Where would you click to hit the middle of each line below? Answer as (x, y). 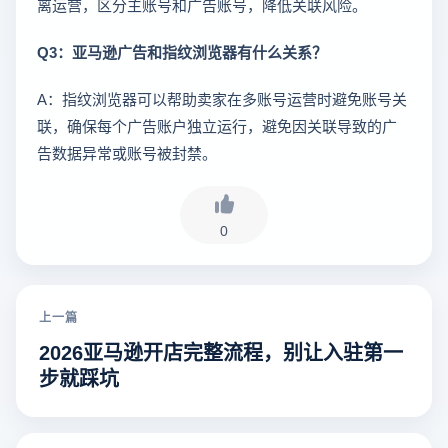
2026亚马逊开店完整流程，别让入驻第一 (221, 351)
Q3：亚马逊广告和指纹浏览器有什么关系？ (182, 52)
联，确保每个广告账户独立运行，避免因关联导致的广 (217, 126)
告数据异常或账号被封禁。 (127, 153)
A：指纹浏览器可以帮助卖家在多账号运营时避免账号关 (222, 99)
